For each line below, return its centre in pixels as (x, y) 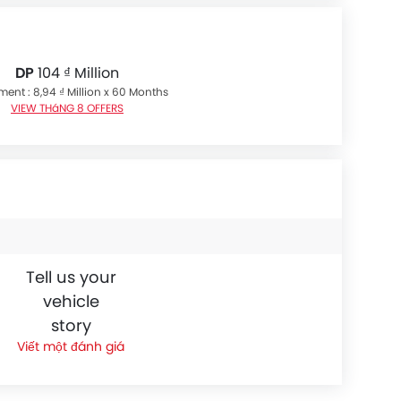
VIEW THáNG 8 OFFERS (67, 108)
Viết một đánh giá (71, 346)
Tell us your (71, 277)
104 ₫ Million (77, 73)
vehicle (71, 301)
